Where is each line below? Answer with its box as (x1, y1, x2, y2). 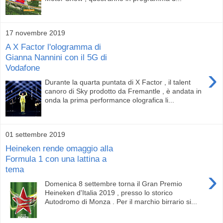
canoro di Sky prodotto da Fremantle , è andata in (45, 87, 202, 95)
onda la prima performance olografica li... (45, 96, 175, 104)
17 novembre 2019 (5, 28, 65, 37)
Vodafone (5, 63, 40, 73)
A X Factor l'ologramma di (5, 42, 101, 52)
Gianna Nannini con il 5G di (5, 52, 107, 63)
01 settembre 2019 (5, 130, 65, 138)
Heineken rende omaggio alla (5, 143, 113, 154)
